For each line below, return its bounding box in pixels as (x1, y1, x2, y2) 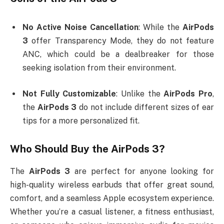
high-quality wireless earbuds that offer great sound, (10, 179, 214, 189)
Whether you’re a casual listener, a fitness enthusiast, (10, 206, 214, 216)
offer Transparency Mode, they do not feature (28, 36, 214, 45)
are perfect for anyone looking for (70, 166, 214, 176)
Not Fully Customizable (22, 88, 116, 98)
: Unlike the (116, 88, 164, 98)
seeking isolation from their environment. (22, 63, 176, 72)
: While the (138, 22, 182, 32)
